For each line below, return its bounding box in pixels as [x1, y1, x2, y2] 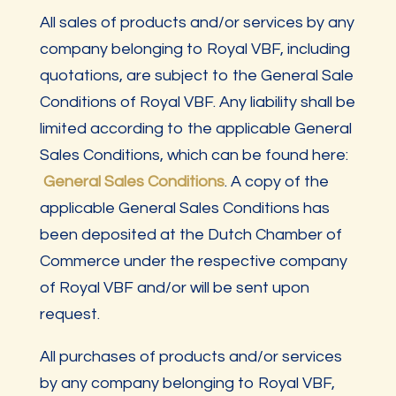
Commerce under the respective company [39, 253, 347, 270]
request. [39, 306, 100, 323]
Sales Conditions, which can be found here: [39, 147, 348, 164]
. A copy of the [224, 173, 329, 190]
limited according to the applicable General [39, 120, 352, 137]
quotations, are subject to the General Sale [39, 67, 354, 84]
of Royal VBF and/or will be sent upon [39, 279, 309, 296]
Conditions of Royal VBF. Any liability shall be [39, 94, 355, 110]
